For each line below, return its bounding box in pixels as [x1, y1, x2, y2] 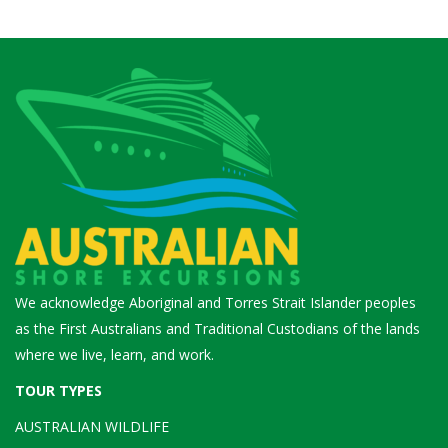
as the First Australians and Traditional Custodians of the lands [15, 318, 420, 338]
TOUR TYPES [15, 380, 102, 400]
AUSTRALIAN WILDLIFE [15, 416, 169, 436]
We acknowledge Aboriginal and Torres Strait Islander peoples [15, 292, 416, 312]
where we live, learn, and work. [15, 344, 214, 364]
